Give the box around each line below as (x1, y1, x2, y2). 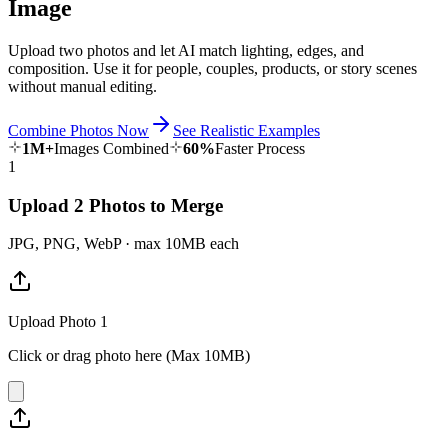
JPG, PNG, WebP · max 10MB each (8, 235, 239, 253)
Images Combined (54, 139, 169, 157)
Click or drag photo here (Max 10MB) (8, 347, 250, 365)
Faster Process (215, 139, 305, 157)
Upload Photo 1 (8, 313, 108, 331)
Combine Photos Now (8, 121, 149, 139)
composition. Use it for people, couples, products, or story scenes (8, 59, 417, 77)
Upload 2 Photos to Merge (8, 194, 223, 216)
